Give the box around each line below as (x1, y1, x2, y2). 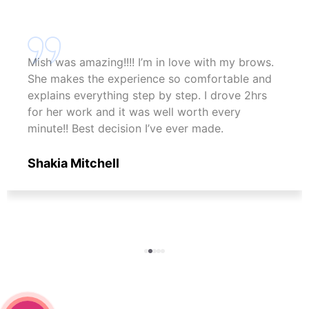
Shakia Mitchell (28, 155, 119, 170)
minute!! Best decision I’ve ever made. (28, 121, 223, 135)
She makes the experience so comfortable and (28, 71, 272, 86)
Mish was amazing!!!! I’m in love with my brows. (28, 54, 274, 69)
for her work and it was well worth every (28, 104, 241, 119)
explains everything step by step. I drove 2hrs (28, 88, 267, 102)
